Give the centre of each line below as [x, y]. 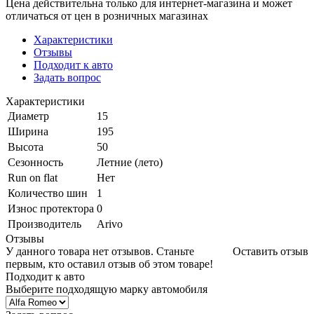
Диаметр [28, 116]
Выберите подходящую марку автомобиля [107, 289]
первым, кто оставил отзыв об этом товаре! [109, 264]
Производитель [45, 224]
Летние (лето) [130, 163]
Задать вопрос [67, 78]
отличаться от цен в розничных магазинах [107, 16]
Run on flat [33, 178]
